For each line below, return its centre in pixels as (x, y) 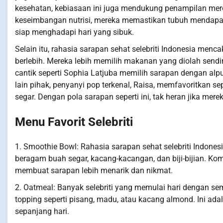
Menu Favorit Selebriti (74, 122)
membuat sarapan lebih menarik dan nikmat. (94, 171)
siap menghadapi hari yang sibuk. (74, 32)
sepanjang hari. (42, 212)
